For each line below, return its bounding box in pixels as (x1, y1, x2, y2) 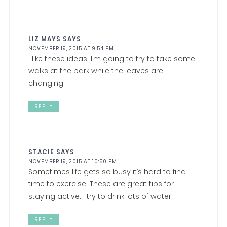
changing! (28, 78, 65, 89)
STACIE (28, 147, 55, 157)
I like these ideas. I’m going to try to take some (28, 54, 196, 64)
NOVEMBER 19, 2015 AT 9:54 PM (28, 45, 115, 53)
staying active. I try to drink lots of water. (28, 191, 173, 202)
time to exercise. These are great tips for (28, 179, 174, 190)
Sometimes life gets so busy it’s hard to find (28, 167, 186, 177)
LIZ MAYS (28, 34, 61, 44)
